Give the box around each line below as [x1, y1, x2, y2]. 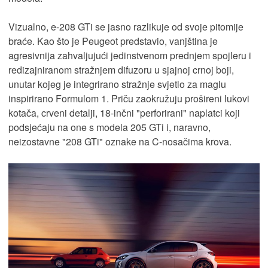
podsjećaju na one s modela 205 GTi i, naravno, [8, 120, 211, 135]
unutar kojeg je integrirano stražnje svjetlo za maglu [8, 77, 226, 92]
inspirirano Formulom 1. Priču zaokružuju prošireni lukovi [8, 92, 249, 106]
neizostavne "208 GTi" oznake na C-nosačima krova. [8, 135, 232, 149]
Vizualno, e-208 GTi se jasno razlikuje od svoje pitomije [8, 20, 243, 34]
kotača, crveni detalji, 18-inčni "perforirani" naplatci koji [8, 106, 240, 120]
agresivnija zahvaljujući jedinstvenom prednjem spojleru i [8, 48, 251, 63]
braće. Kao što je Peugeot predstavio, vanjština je [8, 34, 218, 48]
